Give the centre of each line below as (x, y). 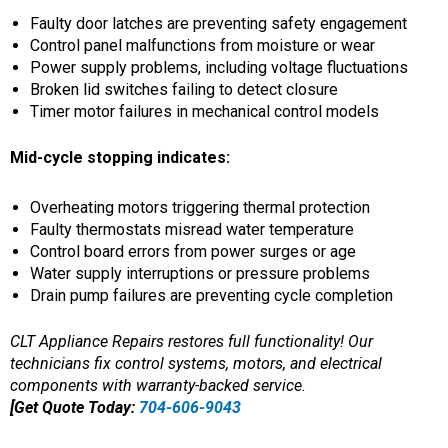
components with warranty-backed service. (158, 385)
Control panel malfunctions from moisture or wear (202, 45)
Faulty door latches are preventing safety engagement (218, 23)
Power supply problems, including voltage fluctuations (219, 67)
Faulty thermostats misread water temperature (192, 229)
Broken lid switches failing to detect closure (184, 89)
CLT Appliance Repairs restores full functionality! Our (191, 341)
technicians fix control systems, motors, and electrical (196, 363)
